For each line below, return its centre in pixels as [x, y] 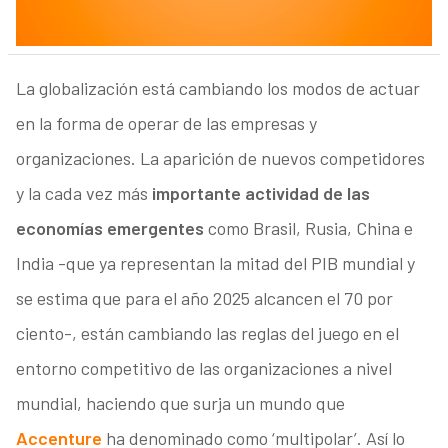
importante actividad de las [260, 193]
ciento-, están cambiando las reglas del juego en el [207, 333]
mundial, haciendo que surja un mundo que [180, 403]
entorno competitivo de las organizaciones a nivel [203, 368]
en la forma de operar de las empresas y [166, 123]
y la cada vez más [83, 193]
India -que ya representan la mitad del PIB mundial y [215, 263]
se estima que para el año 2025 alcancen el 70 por [204, 298]
